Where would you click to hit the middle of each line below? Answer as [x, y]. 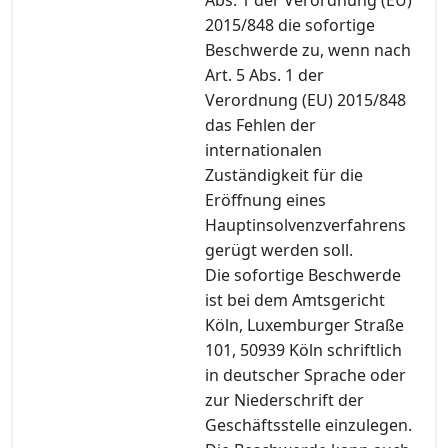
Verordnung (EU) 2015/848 [305, 99]
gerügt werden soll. [279, 249]
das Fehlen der [260, 124]
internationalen [263, 149]
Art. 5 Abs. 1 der [264, 74]
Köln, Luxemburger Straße [304, 324]
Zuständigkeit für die [284, 174]
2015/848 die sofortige [290, 24]
